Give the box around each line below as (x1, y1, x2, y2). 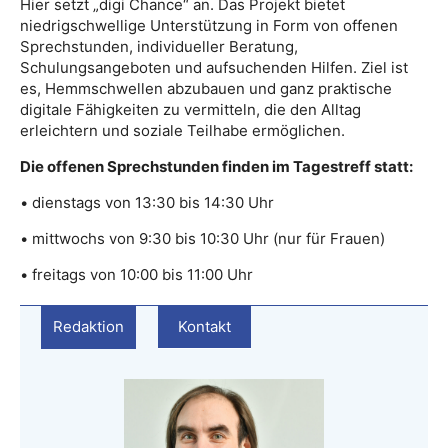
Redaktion (53, 317, 124, 336)
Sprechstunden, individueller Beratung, (20, 37, 298, 56)
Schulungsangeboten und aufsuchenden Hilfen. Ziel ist (20, 58, 408, 77)
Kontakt (178, 317, 231, 336)
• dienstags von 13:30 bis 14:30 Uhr (20, 193, 274, 212)
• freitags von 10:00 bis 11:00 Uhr (20, 265, 253, 284)
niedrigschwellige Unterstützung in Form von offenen (20, 16, 398, 35)
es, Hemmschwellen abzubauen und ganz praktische (20, 79, 392, 98)
